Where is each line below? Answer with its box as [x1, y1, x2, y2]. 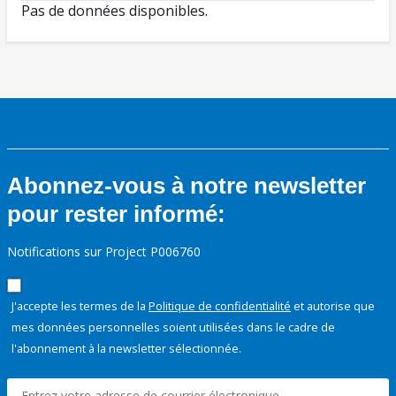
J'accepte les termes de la [11, 298, 148, 315]
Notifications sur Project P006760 [7, 243, 201, 261]
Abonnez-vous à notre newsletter [7, 172, 366, 200]
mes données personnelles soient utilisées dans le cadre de [11, 319, 335, 336]
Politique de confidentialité [148, 298, 291, 315]
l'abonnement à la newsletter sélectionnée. [11, 340, 241, 357]
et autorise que [291, 298, 375, 315]
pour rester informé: [7, 201, 225, 228]
